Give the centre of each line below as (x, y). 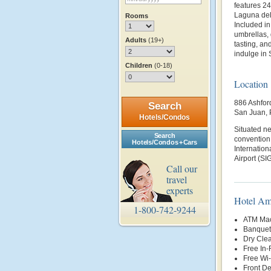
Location (251, 84)
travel (177, 179)
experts (180, 190)
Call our (182, 168)
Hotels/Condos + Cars (165, 142)
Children (140, 65)
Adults (137, 40)
